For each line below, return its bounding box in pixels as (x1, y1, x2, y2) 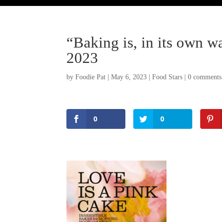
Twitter (96, 197, 124, 207)
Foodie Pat (75, 73, 106, 81)
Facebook (96, 175, 131, 185)
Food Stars (152, 73, 183, 81)
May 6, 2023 (111, 73, 147, 81)
